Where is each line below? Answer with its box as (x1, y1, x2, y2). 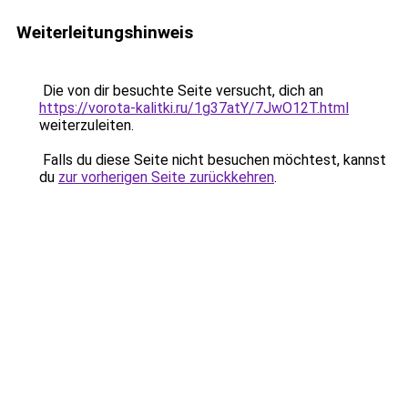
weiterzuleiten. (39, 117, 134, 134)
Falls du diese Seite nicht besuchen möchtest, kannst (39, 151, 386, 168)
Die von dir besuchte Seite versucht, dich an (39, 82, 323, 99)
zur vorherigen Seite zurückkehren (58, 168, 274, 186)
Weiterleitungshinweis (16, 22, 193, 43)
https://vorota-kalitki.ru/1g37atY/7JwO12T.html (39, 99, 349, 117)
